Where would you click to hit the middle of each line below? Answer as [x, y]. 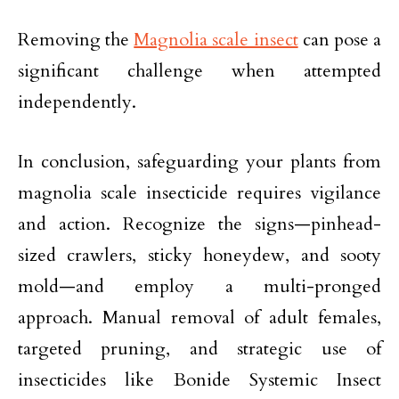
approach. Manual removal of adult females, [199, 318]
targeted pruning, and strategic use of [199, 349]
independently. [77, 102]
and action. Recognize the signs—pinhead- [199, 224]
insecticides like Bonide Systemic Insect [199, 380]
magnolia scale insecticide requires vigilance [199, 193]
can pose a [340, 40]
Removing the [76, 40]
